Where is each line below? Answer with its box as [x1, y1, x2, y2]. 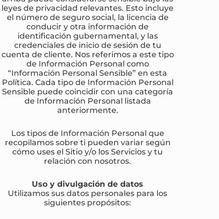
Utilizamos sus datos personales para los [8, 188, 168, 198]
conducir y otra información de [26, 21, 149, 31]
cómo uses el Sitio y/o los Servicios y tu [12, 146, 163, 156]
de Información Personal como [26, 58, 149, 68]
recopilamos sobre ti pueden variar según [4, 137, 171, 147]
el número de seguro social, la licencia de [6, 12, 169, 22]
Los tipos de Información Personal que [11, 128, 164, 138]
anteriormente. [57, 105, 118, 115]
